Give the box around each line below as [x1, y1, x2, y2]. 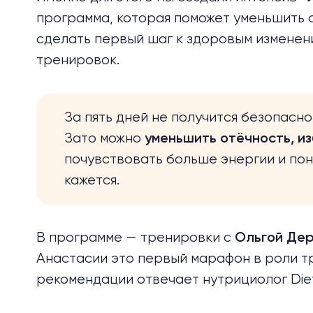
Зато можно [64, 131, 145, 146]
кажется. [64, 173, 119, 188]
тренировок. [36, 53, 119, 68]
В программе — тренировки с [36, 231, 235, 245]
